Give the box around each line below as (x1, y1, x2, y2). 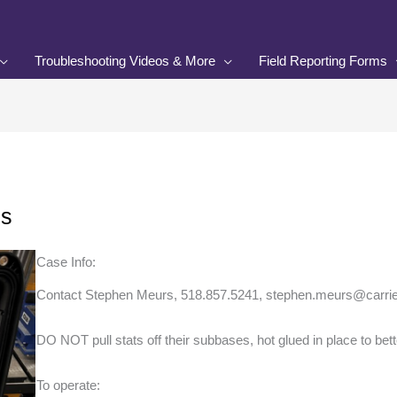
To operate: (35, 378, 100, 393)
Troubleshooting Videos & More (35, 53, 215, 68)
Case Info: (35, 253, 96, 269)
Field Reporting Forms (259, 53, 387, 68)
